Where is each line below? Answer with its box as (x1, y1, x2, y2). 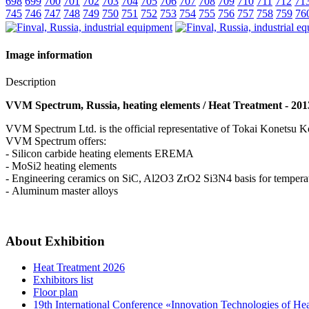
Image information (6, 48, 92, 61)
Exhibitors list (33, 274, 93, 286)
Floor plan (33, 286, 78, 299)
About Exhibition (6, 233, 105, 248)
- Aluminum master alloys (6, 184, 118, 197)
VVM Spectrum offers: (6, 134, 106, 147)
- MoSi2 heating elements (6, 159, 117, 172)
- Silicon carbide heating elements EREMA (6, 147, 194, 159)
